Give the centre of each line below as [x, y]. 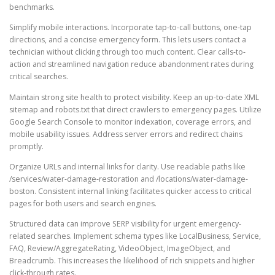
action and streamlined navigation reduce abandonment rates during [131, 64]
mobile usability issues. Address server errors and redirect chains [126, 134]
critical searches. [39, 77]
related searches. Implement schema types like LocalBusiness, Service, [135, 236]
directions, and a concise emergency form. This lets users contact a [128, 40]
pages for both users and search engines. [83, 203]
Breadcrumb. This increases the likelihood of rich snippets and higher [132, 260]
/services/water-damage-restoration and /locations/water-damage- [129, 179]
